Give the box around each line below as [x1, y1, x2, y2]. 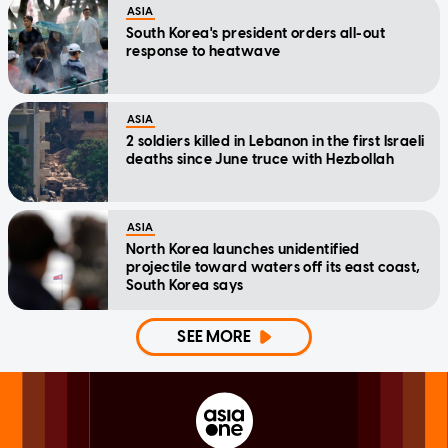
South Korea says [126, 277, 244, 295]
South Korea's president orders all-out [126, 25, 385, 43]
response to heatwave [126, 43, 281, 61]
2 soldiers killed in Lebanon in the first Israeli [126, 133, 425, 151]
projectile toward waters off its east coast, [126, 259, 421, 277]
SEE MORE [177, 327, 252, 347]
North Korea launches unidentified [126, 241, 360, 259]
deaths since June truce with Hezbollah [126, 151, 394, 169]
